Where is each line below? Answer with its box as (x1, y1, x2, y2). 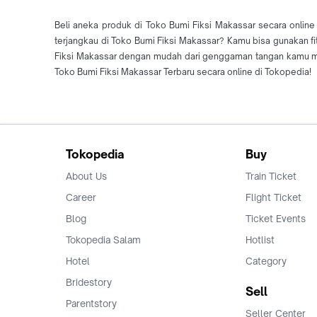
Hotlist (246, 234, 275, 246)
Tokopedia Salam (66, 234, 141, 246)
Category (246, 255, 287, 267)
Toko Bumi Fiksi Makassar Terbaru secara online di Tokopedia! (54, 67, 311, 78)
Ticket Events (246, 213, 306, 225)
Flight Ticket (246, 192, 301, 204)
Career (66, 192, 96, 204)
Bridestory (66, 277, 112, 289)
